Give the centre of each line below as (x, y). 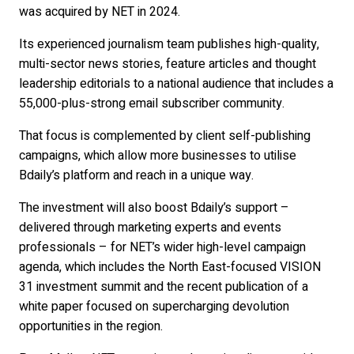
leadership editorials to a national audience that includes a (176, 84)
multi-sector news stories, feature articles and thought (168, 64)
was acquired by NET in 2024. (100, 12)
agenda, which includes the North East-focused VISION (170, 267)
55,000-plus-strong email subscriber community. (152, 104)
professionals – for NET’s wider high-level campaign (162, 248)
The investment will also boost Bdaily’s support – (154, 208)
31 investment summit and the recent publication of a (164, 287)
